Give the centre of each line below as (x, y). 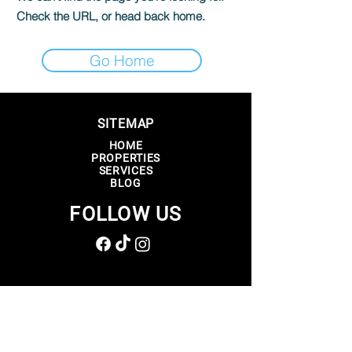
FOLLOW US (126, 214)
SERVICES (126, 170)
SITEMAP (126, 124)
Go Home (122, 60)
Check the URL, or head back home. (111, 16)
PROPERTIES (126, 158)
